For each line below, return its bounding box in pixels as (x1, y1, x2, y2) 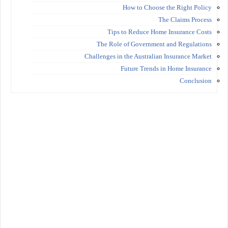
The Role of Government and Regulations (97, 40, 212, 48)
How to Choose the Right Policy (123, 3, 212, 11)
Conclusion (180, 76, 212, 84)
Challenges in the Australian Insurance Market (84, 52, 212, 60)
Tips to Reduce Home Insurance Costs (107, 27, 212, 36)
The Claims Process (158, 15, 212, 23)
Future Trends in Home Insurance (121, 64, 212, 72)
